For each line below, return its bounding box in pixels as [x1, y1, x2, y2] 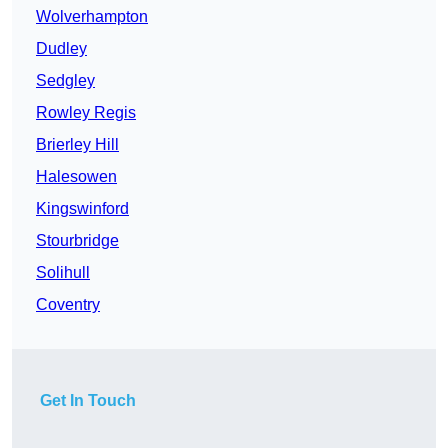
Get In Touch [40, 392, 136, 410]
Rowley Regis [36, 104, 136, 122]
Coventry [36, 296, 100, 314]
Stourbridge [36, 232, 119, 250]
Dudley [36, 40, 87, 58]
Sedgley [36, 72, 95, 90]
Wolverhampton [36, 8, 148, 26]
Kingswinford [36, 200, 129, 218]
